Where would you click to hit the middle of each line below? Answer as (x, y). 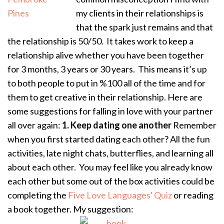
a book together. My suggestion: (70, 209)
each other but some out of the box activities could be (111, 181)
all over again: (35, 125)
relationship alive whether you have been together (106, 55)
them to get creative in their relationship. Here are (105, 97)
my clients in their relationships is (140, 13)
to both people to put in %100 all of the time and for (106, 83)
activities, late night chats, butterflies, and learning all (110, 153)
